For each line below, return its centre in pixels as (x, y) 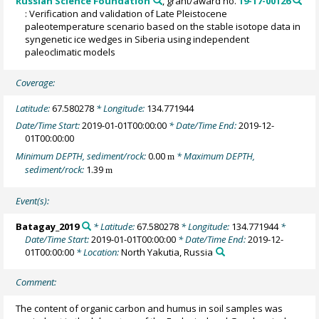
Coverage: (36, 82)
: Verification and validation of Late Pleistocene (126, 14)
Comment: (36, 282)
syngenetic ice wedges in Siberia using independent (137, 39)
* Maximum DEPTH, (215, 156)
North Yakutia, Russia (167, 252)
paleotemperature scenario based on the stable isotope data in (163, 26)
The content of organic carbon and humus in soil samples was (150, 308)
